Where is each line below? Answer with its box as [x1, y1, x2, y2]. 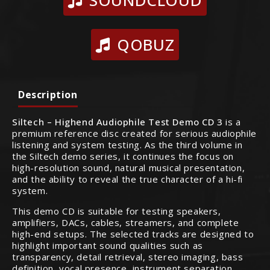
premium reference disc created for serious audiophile [12, 127, 257, 140]
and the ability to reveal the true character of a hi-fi [12, 173, 243, 186]
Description [18, 88, 78, 102]
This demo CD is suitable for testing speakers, [12, 205, 221, 218]
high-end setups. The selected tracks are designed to [12, 228, 254, 240]
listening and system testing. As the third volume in [12, 139, 243, 151]
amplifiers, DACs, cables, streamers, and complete [12, 216, 239, 229]
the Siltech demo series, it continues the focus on [12, 150, 234, 163]
